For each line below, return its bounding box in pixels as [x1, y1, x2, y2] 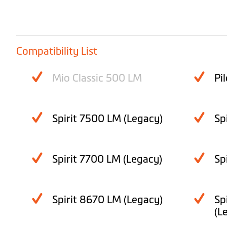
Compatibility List [16, 46, 97, 57]
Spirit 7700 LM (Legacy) [52, 154, 162, 165]
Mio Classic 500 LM [52, 72, 142, 84]
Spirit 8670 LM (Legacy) [52, 194, 163, 206]
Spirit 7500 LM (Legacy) [52, 113, 163, 125]
